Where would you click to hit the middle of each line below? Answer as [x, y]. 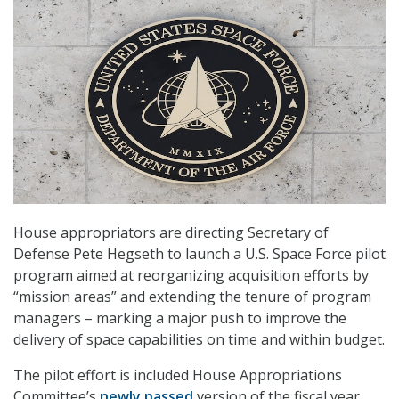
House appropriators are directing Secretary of [171, 233]
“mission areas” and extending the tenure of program [192, 297]
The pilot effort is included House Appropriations [178, 375]
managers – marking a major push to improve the [180, 318]
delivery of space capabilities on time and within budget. [199, 340]
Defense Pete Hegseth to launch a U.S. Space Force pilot [199, 254]
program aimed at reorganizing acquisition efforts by [191, 276]
